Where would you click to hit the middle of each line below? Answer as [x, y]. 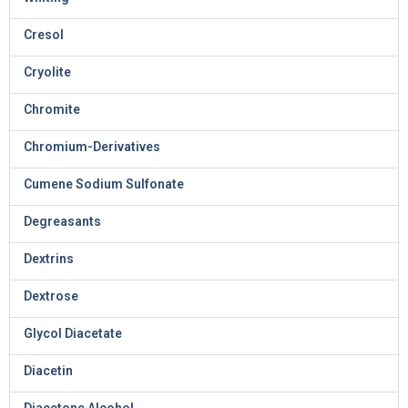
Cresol [44, 35]
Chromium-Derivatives [92, 147]
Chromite [52, 109]
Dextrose [51, 296]
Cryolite [47, 72]
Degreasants [62, 221]
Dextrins [49, 259]
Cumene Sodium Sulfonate [104, 184]
